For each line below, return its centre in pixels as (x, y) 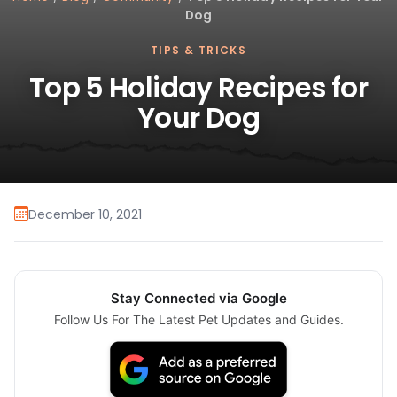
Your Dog (198, 118)
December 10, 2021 (85, 214)
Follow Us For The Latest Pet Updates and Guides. (198, 320)
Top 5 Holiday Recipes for (198, 88)
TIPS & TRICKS (198, 51)
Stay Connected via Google (198, 299)
